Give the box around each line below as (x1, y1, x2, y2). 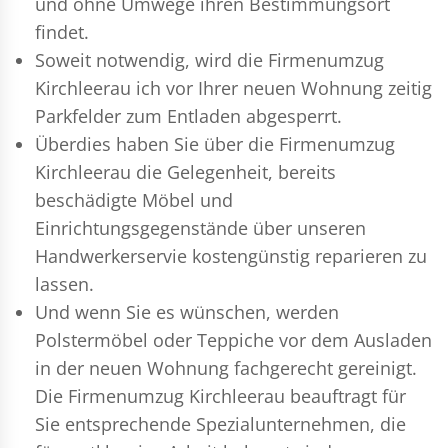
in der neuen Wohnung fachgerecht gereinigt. (35, 355, 417, 380)
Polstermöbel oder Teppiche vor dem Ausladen (35, 327, 432, 352)
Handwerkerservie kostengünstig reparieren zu (35, 243, 427, 268)
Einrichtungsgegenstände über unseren (35, 215, 366, 240)
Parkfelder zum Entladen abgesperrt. (35, 103, 342, 128)
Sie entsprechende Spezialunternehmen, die (35, 411, 406, 436)
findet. (35, 19, 89, 44)
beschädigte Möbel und (35, 187, 233, 212)
